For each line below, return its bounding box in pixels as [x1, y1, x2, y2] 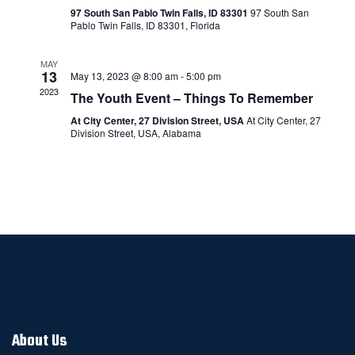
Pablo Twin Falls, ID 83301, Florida [70, 18, 220, 32]
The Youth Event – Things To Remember [70, 89, 313, 107]
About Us [12, 329, 67, 353]
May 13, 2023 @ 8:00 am [70, 69, 178, 82]
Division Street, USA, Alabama [70, 126, 201, 139]
